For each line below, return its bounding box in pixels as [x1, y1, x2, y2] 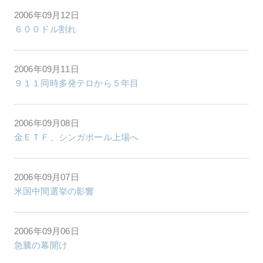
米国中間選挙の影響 [14, 186, 95, 196]
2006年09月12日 [14, 9, 79, 20]
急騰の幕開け [14, 240, 68, 250]
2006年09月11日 [14, 63, 79, 74]
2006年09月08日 [14, 117, 79, 128]
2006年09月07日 [14, 171, 79, 182]
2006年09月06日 [14, 225, 79, 236]
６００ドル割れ [14, 23, 77, 34]
